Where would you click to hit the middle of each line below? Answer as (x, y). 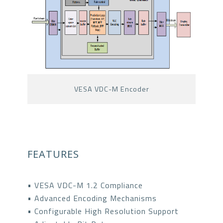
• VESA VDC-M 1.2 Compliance (85, 185)
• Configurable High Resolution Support (103, 211)
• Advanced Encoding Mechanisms (92, 198)
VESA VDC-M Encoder (111, 89)
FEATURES (53, 154)
